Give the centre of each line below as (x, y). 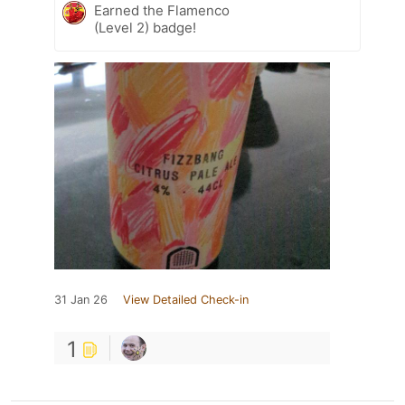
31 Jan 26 (81, 299)
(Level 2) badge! (145, 27)
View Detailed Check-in (186, 299)
